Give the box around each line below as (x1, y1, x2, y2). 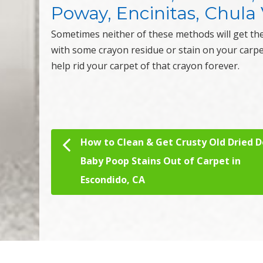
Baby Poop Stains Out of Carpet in (80, 154, 241, 168)
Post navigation (51, 138, 162, 156)
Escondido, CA (80, 173, 146, 187)
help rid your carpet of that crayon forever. (51, 59, 240, 73)
